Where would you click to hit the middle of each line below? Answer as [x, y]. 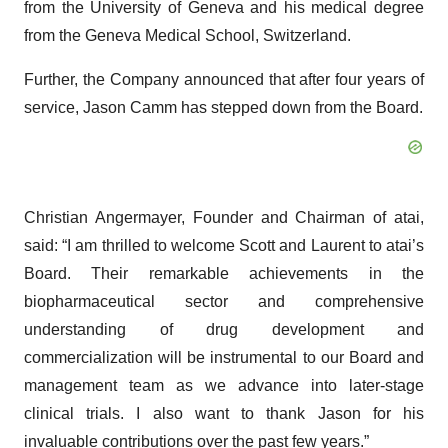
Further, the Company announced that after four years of [224, 79]
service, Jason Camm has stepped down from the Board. [223, 107]
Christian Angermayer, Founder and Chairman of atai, [224, 217]
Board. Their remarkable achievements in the [224, 273]
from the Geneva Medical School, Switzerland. [187, 35]
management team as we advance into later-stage [224, 385]
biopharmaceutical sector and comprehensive [224, 301]
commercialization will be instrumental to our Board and [224, 357]
